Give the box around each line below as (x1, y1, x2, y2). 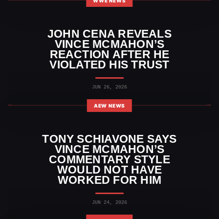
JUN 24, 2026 (92, 199, 127, 205)
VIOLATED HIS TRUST (49, 58, 170, 71)
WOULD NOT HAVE (57, 163, 162, 176)
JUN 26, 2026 (92, 84, 127, 90)
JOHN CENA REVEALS (47, 27, 172, 40)
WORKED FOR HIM (57, 173, 162, 186)
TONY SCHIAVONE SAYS (42, 132, 177, 145)
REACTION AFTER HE (49, 47, 170, 61)
